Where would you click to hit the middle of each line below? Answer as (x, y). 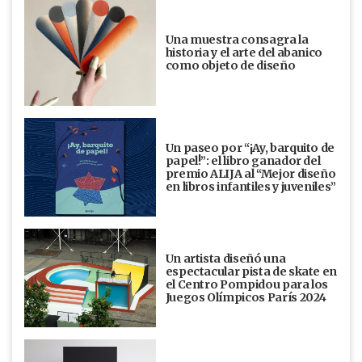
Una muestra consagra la (237, 40)
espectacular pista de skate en (251, 272)
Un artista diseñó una (225, 259)
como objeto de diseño (230, 66)
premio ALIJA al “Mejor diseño (250, 174)
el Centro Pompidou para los (247, 285)
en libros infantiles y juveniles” (251, 187)
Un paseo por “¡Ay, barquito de (250, 148)
